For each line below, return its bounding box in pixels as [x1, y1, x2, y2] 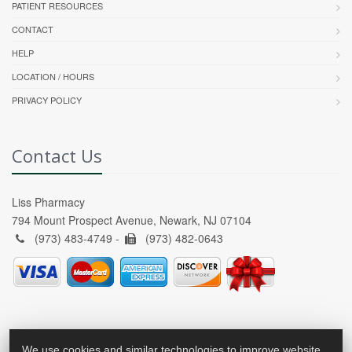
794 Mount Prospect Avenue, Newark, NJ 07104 [12, 212, 251, 229]
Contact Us [12, 144, 102, 168]
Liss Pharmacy [12, 194, 85, 211]
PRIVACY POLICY [12, 93, 82, 107]
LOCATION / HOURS [12, 70, 94, 83]
